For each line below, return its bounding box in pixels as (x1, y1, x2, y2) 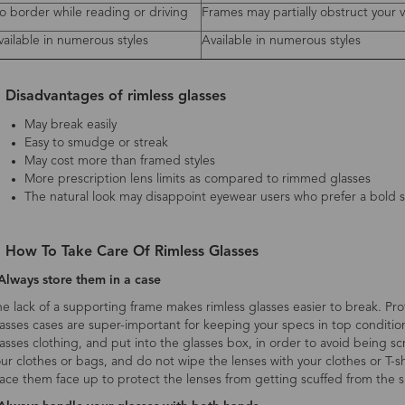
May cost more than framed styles (24, 155, 215, 167)
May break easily (24, 118, 117, 131)
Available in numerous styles (201, 34, 361, 47)
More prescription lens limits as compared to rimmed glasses (24, 173, 371, 185)
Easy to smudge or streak (24, 137, 168, 149)
